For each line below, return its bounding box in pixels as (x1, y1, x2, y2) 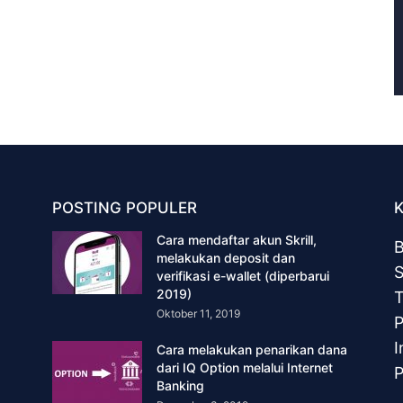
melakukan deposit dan (157, 250, 295, 265)
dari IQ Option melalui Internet (157, 360, 333, 375)
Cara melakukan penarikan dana (157, 342, 347, 357)
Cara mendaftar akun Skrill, (157, 232, 317, 247)
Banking (157, 378, 204, 393)
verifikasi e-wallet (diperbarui (157, 268, 329, 283)
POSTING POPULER (52, 199, 197, 217)
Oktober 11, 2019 (157, 307, 240, 320)
